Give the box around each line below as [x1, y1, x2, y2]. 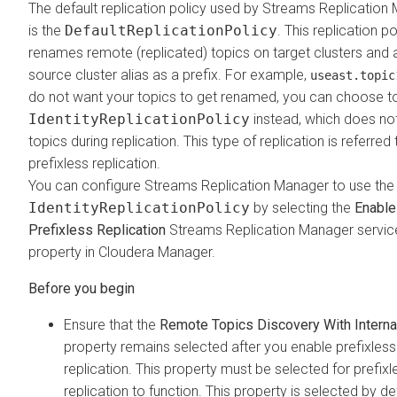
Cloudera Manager [98, 243, 212, 261]
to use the [329, 176, 394, 194]
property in [28, 243, 98, 261]
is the [28, 21, 65, 39]
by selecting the [250, 198, 354, 216]
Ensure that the [64, 315, 160, 333]
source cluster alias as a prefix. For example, [28, 66, 310, 83]
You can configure [28, 176, 144, 194]
